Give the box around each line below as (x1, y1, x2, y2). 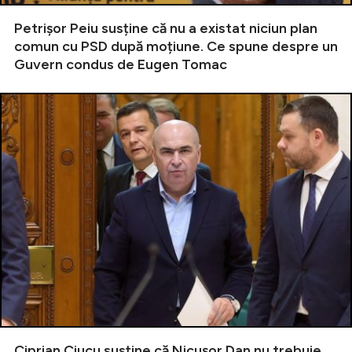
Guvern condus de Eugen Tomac (14, 56, 227, 73)
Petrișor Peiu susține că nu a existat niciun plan (14, 20, 317, 37)
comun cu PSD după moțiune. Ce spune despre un (14, 38, 338, 55)
